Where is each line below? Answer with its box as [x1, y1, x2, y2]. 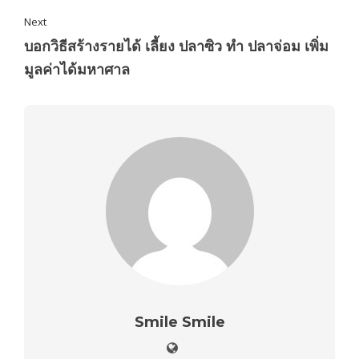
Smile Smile [134, 313, 225, 332]
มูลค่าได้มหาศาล [24, 61, 130, 79]
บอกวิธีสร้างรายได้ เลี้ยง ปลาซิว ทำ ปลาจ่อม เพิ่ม [24, 38, 329, 56]
